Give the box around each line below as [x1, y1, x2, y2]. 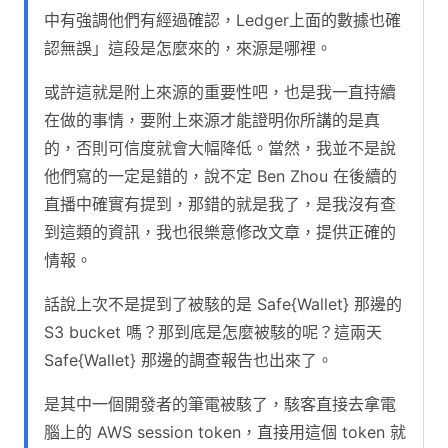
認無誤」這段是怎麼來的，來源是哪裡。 [44, 37, 332, 58]
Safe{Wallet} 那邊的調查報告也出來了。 [44, 349, 333, 370]
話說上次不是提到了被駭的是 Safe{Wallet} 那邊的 [44, 293, 402, 314]
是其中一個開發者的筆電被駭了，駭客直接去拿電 [44, 393, 396, 414]
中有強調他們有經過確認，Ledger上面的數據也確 [44, 9, 401, 30]
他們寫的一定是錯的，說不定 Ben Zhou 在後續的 [44, 165, 397, 186]
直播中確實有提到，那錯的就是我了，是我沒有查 [44, 193, 396, 214]
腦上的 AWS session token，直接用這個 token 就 [44, 421, 406, 442]
